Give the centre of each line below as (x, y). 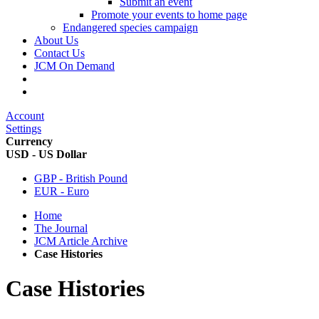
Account (25, 116)
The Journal (61, 228)
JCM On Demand (74, 66)
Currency (29, 141)
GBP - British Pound (81, 178)
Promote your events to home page (169, 15)
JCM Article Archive (81, 241)
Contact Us (59, 53)
